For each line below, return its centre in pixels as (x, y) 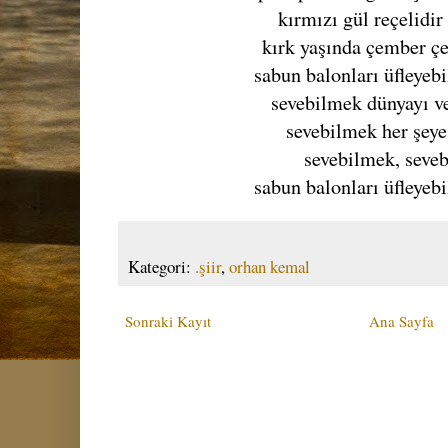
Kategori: (161, 266)
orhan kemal (269, 266)
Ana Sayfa (401, 320)
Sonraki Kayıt (168, 320)
